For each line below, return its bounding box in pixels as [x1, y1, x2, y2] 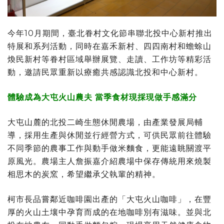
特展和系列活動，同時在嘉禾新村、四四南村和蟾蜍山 [7, 41, 211, 51]
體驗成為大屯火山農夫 [7, 92, 92, 102]
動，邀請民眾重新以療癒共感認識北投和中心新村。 [7, 67, 203, 77]
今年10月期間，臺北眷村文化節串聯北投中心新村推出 [7, 28, 212, 38]
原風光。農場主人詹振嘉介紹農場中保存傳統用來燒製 [7, 156, 211, 166]
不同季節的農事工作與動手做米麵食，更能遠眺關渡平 [7, 143, 211, 153]
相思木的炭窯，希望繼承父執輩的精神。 [7, 169, 160, 179]
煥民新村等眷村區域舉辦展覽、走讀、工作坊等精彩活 [7, 54, 211, 64]
